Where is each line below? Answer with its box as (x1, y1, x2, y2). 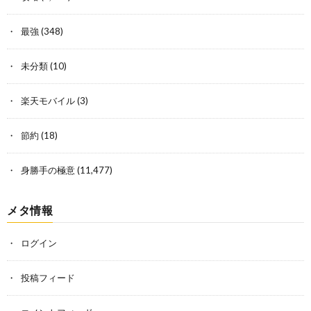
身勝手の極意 (21, 164, 75, 176)
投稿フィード (21, 271, 75, 283)
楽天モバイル (21, 94, 75, 106)
